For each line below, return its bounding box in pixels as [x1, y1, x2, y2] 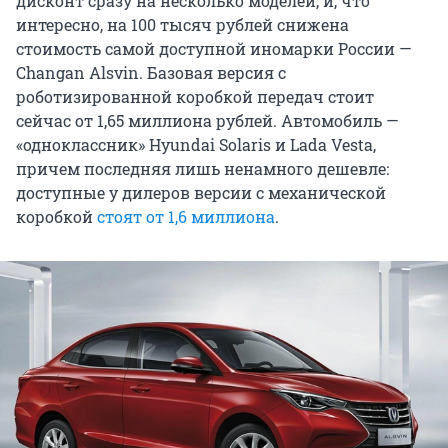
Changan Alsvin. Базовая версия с [16, 61, 286, 83]
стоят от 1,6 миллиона [97, 205, 275, 227]
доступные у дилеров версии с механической [16, 181, 386, 203]
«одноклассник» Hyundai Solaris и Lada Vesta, [16, 133, 376, 155]
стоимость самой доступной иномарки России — [16, 37, 412, 59]
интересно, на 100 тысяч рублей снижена [16, 13, 349, 35]
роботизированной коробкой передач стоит [16, 85, 374, 107]
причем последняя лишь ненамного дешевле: [16, 157, 389, 179]
